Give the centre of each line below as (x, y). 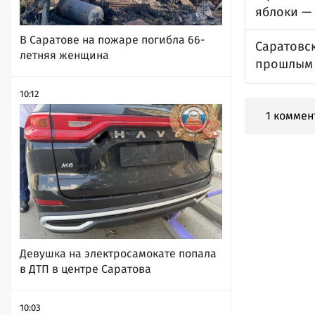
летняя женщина (64, 55)
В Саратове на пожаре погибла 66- (112, 40)
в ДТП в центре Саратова (85, 269)
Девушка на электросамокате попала (118, 253)
